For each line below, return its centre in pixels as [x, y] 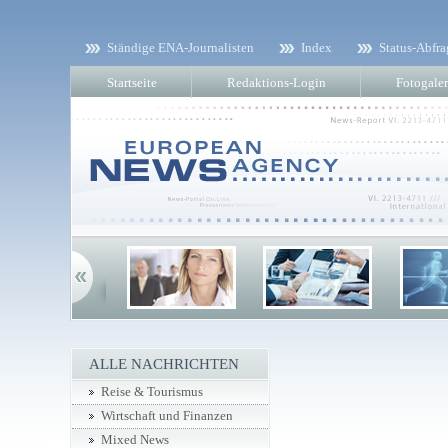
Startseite [132, 82]
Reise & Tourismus [152, 392]
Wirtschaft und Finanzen [167, 416]
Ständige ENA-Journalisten [180, 47]
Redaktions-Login [276, 82]
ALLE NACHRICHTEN [164, 364]
